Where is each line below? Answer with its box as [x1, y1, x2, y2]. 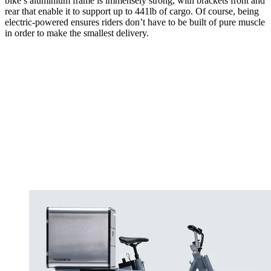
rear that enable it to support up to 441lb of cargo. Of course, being [5, 5, 259, 16]
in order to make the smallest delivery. [5, 27, 149, 38]
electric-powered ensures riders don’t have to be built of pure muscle [5, 16, 265, 27]
